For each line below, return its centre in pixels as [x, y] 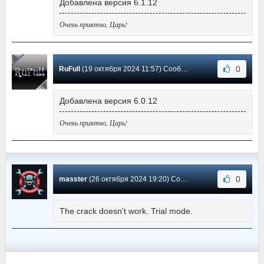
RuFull [70, 69]
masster [73, 179]
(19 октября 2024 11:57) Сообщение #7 [131, 69]
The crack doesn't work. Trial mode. [126, 211]
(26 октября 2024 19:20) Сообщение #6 [134, 179]
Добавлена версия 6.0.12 [108, 101]
